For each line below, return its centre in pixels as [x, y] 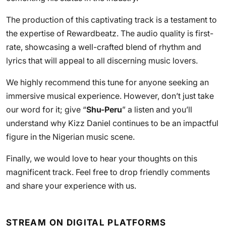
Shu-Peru [104, 109]
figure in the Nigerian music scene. [70, 137]
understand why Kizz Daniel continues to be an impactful [112, 123]
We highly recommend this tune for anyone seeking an [107, 82]
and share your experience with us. [71, 186]
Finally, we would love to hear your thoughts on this [102, 158]
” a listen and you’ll [157, 109]
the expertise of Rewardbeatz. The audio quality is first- [110, 33]
